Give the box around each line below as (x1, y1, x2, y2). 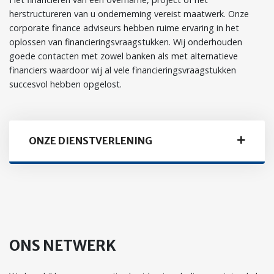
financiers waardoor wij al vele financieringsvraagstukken (9, 64, 236, 76)
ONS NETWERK (9, 236, 116, 255)
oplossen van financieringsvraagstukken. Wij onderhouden (9, 36, 242, 48)
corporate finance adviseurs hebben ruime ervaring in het (9, 22, 239, 34)
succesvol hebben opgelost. (9, 78, 122, 90)
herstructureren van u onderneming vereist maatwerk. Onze (9, 8, 249, 20)
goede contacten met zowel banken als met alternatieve (9, 50, 238, 62)
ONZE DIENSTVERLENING (29, 135, 152, 147)
